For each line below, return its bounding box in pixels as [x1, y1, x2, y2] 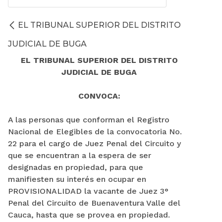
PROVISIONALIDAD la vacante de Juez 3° [8, 186, 168, 196]
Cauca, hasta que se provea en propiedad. [8, 210, 170, 220]
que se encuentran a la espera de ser [8, 151, 151, 161]
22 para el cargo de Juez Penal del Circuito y [8, 139, 181, 149]
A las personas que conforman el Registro [8, 115, 169, 125]
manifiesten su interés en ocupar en [8, 174, 146, 184]
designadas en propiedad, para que [8, 163, 143, 172]
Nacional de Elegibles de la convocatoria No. [8, 127, 182, 137]
